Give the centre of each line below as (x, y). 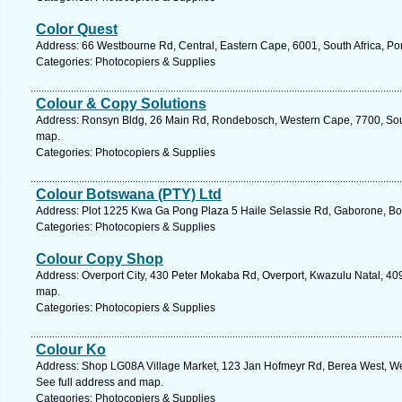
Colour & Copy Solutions (121, 104)
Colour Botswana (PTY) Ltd (129, 194)
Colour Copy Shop (100, 259)
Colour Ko (71, 350)
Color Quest (77, 29)
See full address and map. (100, 382)
